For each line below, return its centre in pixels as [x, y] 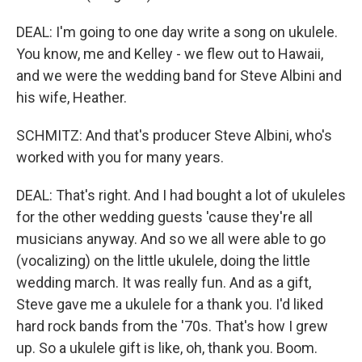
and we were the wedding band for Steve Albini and [179, 76]
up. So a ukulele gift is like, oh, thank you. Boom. [167, 348]
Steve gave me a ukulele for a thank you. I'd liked [170, 304]
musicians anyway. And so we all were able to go [171, 239]
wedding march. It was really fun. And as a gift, [164, 282]
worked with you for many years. [120, 157]
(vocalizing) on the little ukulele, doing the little [163, 261]
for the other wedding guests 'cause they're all [164, 217]
